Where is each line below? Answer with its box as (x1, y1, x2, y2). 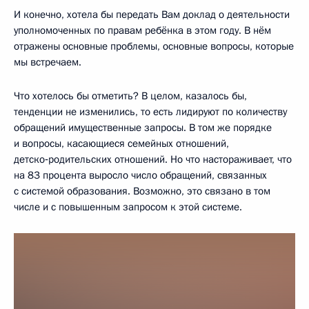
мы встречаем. (14, 55, 81, 69)
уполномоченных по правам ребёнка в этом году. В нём (14, 23, 271, 37)
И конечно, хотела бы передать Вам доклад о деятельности (14, 8, 290, 21)
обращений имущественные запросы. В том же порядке (14, 121, 272, 134)
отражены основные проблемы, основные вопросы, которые (14, 39, 294, 53)
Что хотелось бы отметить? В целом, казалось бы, (14, 89, 247, 103)
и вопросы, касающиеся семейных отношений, (14, 137, 229, 150)
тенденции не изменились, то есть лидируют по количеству (14, 105, 287, 119)
